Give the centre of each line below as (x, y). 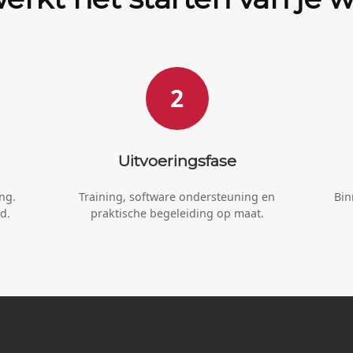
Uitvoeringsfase (176, 160)
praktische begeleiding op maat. (176, 213)
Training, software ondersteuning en (176, 196)
